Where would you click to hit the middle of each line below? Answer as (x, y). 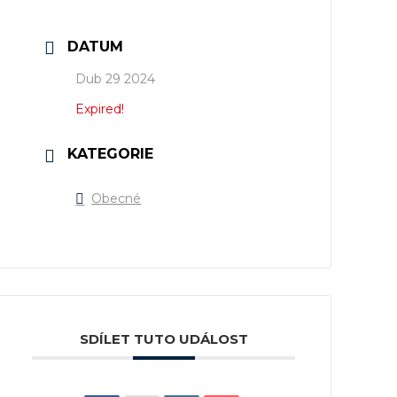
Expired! (100, 109)
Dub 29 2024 (116, 79)
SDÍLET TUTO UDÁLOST (163, 339)
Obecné (117, 198)
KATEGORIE (111, 154)
